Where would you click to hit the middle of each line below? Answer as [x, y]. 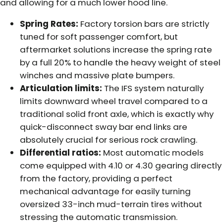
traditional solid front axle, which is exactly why [117, 114]
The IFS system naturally [153, 88]
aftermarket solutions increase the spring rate [116, 49]
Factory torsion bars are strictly [144, 24]
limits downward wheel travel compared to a [114, 101]
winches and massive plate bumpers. [97, 75]
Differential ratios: [60, 152]
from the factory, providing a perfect [96, 178]
